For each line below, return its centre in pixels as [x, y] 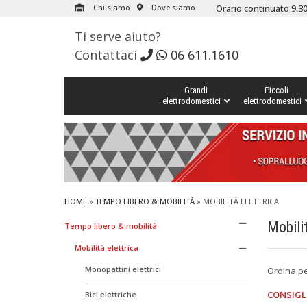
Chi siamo [110, 7]
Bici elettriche [110, 294]
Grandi [196, 90]
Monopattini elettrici [123, 269]
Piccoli [277, 90]
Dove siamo [172, 7]
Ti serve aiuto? [118, 36]
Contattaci [107, 55]
